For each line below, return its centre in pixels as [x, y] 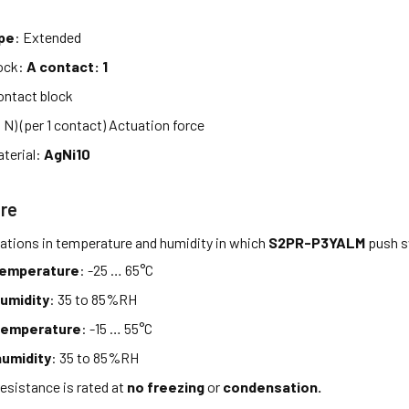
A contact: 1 [68, 66]
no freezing [166, 386]
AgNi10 [68, 153]
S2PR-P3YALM [317, 242]
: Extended [48, 37]
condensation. [273, 386]
